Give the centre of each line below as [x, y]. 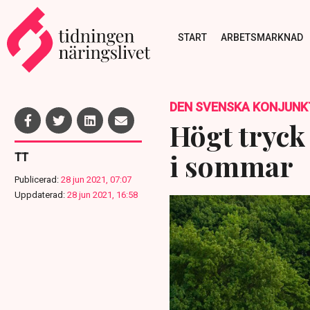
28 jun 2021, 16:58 [102, 195]
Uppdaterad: [40, 195]
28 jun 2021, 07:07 [96, 180]
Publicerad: [37, 180]
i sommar [231, 166]
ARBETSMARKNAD [262, 37]
